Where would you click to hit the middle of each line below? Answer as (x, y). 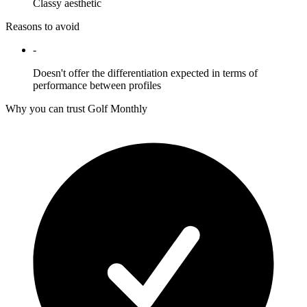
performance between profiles (97, 86)
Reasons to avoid (42, 27)
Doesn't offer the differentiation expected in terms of (145, 73)
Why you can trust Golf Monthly (76, 109)
